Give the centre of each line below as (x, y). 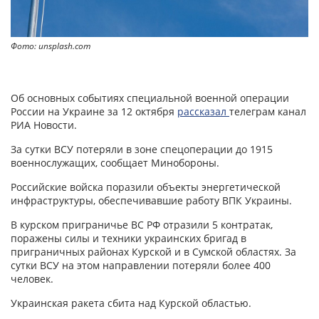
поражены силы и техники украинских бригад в (129, 239)
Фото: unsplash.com (51, 46)
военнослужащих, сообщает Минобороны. (115, 163)
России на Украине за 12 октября (94, 112)
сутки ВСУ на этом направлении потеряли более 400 (141, 266)
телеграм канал (268, 112)
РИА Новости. (44, 125)
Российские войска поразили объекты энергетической (146, 187)
